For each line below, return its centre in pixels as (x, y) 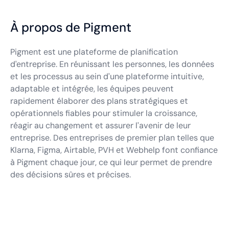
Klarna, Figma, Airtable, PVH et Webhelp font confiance (114, 150)
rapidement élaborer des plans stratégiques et (99, 101)
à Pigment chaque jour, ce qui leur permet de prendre (111, 162)
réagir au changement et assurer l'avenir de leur (100, 125)
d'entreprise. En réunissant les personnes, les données (112, 64)
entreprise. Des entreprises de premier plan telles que (112, 138)
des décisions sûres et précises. (71, 175)
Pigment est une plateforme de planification (94, 52)
